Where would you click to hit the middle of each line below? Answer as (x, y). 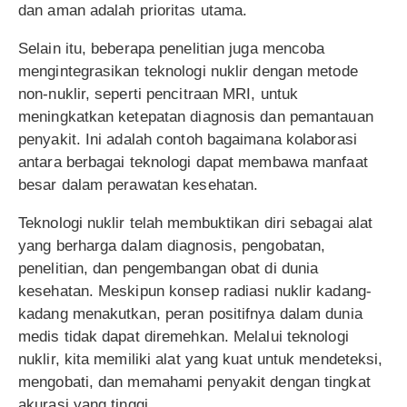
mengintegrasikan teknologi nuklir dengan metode (188, 71)
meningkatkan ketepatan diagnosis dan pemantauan (196, 116)
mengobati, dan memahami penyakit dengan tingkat (194, 382)
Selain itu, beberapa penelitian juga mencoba (172, 48)
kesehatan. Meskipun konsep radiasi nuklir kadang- (195, 291)
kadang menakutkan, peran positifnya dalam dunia (190, 313)
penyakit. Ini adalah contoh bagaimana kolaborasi (188, 139)
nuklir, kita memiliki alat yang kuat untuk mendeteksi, (201, 359)
